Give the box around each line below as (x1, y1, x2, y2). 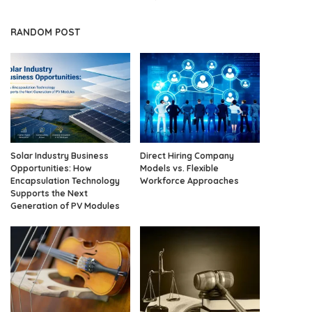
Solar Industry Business (10, 150, 109, 161)
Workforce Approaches (140, 175, 239, 186)
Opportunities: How (10, 162, 92, 173)
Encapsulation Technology (10, 175, 120, 186)
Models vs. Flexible (140, 162, 219, 173)
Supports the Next (10, 187, 88, 198)
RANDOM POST (10, 25, 80, 38)
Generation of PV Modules (10, 200, 120, 211)
